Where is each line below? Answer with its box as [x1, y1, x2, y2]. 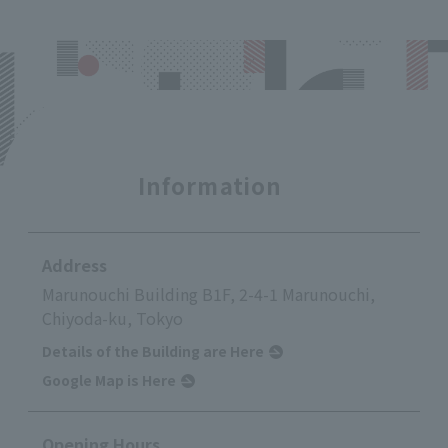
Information [137, 169, 283, 202]
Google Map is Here [42, 370, 176, 391]
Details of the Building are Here [42, 341, 264, 362]
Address [42, 253, 107, 278]
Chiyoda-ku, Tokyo [42, 306, 183, 331]
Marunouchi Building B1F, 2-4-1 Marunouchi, [42, 282, 375, 307]
